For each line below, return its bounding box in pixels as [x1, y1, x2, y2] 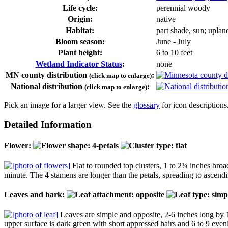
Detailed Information [4, 119, 92, 130]
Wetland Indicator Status [35, 59, 122, 68]
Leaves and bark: [4, 190, 67, 199]
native [156, 14, 176, 23]
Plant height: [58, 48, 102, 57]
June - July [156, 37, 191, 46]
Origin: [67, 14, 93, 23]
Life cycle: [62, 3, 98, 12]
